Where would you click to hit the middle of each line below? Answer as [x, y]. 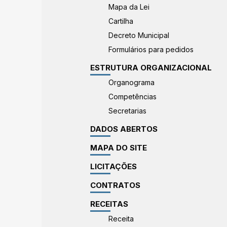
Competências [132, 97]
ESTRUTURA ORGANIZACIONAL [151, 68]
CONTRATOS [116, 185]
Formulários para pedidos [151, 49]
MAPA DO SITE [119, 148]
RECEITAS [109, 204]
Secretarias [127, 111]
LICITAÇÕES [114, 166]
